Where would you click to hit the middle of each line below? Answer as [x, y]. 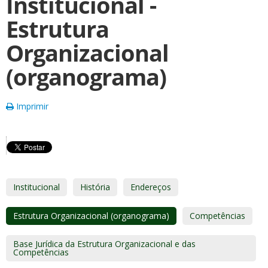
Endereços [151, 187]
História [95, 187]
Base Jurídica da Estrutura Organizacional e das [104, 244]
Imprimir [31, 106]
